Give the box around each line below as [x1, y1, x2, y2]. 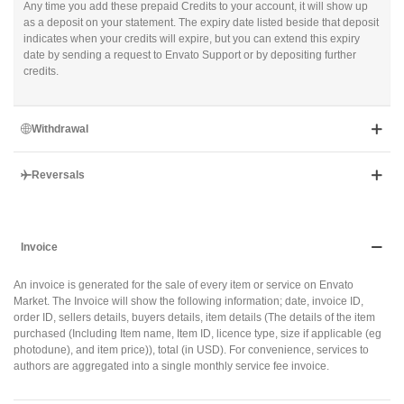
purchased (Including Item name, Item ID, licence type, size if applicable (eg [14, 327, 381, 340]
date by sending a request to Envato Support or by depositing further [23, 49, 356, 61]
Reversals [32, 169, 85, 181]
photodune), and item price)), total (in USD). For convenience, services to [14, 344, 369, 356]
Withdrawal [32, 123, 88, 135]
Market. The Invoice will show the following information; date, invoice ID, [14, 295, 363, 308]
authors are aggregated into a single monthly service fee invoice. [14, 360, 329, 372]
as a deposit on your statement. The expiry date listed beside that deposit [23, 16, 379, 29]
